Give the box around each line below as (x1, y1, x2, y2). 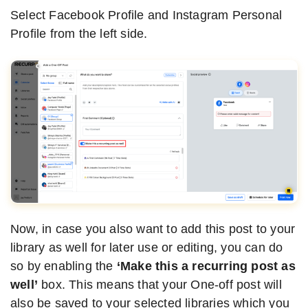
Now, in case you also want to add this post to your (10, 221, 296, 236)
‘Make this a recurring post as (116, 258, 296, 273)
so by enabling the (10, 258, 117, 273)
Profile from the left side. (10, 26, 148, 41)
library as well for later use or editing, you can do (10, 240, 283, 254)
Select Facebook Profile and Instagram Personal (10, 8, 283, 22)
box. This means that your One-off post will (38, 277, 282, 291)
